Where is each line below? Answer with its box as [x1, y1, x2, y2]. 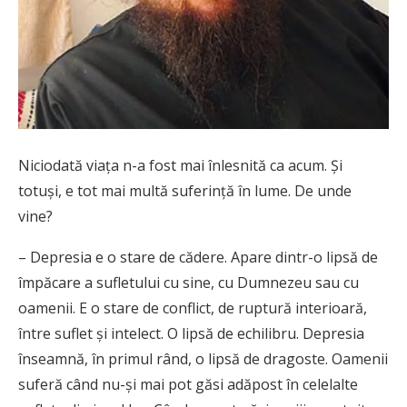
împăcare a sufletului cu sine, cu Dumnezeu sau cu [18, 272, 359, 293]
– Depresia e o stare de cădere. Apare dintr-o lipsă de [18, 246, 378, 267]
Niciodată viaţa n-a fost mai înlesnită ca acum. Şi [18, 154, 342, 175]
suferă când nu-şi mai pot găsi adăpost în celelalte [18, 373, 358, 394]
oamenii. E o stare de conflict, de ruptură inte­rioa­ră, [18, 297, 367, 318]
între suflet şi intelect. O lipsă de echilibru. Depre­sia [18, 323, 364, 343]
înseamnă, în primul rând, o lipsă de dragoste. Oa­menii [18, 348, 388, 369]
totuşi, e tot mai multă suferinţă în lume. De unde [18, 180, 352, 201]
